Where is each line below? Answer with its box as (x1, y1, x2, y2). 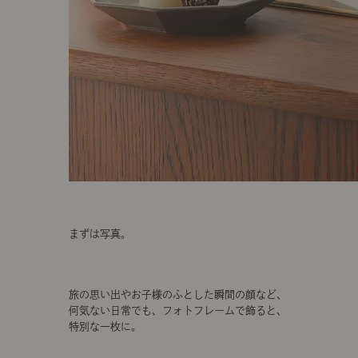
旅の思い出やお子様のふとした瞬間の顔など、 (69, 289, 287, 300)
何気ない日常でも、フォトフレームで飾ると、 (69, 305, 287, 316)
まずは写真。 (69, 229, 131, 239)
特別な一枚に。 (69, 321, 141, 332)
